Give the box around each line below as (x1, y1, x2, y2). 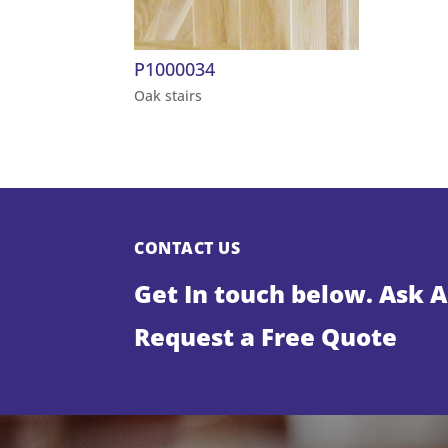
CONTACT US (134, 236, 241, 259)
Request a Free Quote (134, 319, 398, 353)
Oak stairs (134, 86, 203, 106)
